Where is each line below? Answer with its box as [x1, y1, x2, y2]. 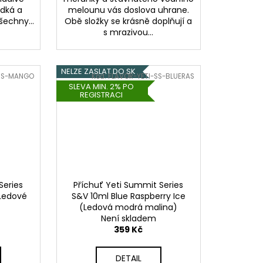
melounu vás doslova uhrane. [68, 4, 189, 16]
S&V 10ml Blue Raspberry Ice [71, 190, 186, 202]
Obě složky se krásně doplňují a [65, 15, 193, 27]
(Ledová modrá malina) [79, 201, 178, 213]
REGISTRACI [79, 89, 123, 100]
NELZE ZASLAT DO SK [60, 66, 136, 77]
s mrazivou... [103, 26, 154, 38]
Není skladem [100, 212, 156, 224]
